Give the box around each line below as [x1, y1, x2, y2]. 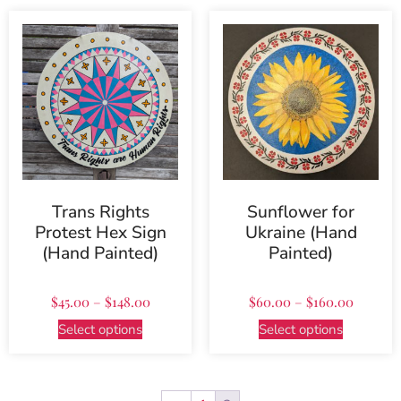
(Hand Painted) [42, 242, 158, 266]
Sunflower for [247, 200, 354, 225]
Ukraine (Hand [244, 221, 357, 245]
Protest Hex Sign [34, 221, 166, 245]
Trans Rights [51, 200, 149, 225]
